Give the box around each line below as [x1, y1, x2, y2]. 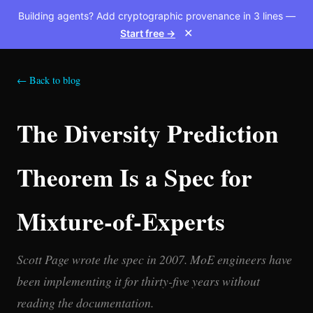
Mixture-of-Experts [17, 203, 225, 239]
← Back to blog [17, 73, 80, 87]
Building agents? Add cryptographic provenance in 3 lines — [17, 10, 296, 22]
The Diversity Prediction [17, 115, 279, 151]
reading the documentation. [17, 294, 154, 311]
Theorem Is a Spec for [17, 159, 252, 195]
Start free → [120, 27, 175, 39]
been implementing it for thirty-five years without [17, 272, 260, 289]
